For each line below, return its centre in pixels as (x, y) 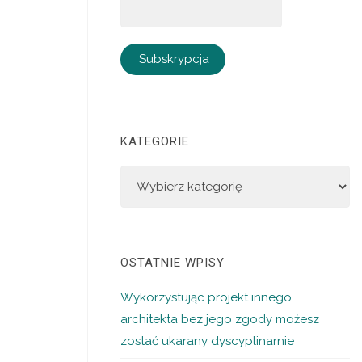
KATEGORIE (155, 141)
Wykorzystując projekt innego (206, 297)
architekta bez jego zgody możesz (220, 319)
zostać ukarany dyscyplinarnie (208, 341)
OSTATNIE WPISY (173, 262)
